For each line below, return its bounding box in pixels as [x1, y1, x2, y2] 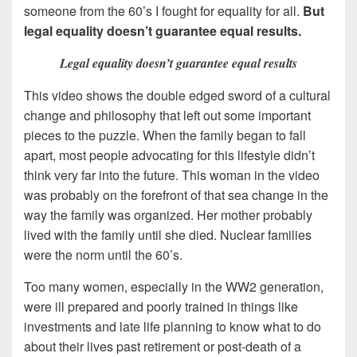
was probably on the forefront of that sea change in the [24, 185, 328, 204]
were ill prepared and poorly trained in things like [24, 296, 298, 316]
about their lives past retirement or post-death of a [24, 336, 301, 355]
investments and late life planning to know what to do [24, 316, 321, 335]
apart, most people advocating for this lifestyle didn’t [24, 145, 315, 164]
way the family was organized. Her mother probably [24, 205, 312, 224]
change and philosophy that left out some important [24, 105, 311, 124]
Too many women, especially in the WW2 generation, [24, 277, 324, 296]
